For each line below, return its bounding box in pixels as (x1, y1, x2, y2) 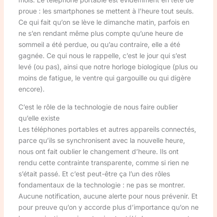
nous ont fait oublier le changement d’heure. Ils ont (18, 147, 179, 156)
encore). (18, 85, 45, 93)
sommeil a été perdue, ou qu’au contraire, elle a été (18, 40, 180, 49)
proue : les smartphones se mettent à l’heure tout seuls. (18, 7, 194, 15)
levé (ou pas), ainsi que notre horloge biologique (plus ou (18, 62, 198, 71)
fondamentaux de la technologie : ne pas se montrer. (18, 181, 185, 189)
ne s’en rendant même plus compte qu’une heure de (18, 29, 183, 38)
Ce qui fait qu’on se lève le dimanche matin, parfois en (18, 18, 189, 27)
